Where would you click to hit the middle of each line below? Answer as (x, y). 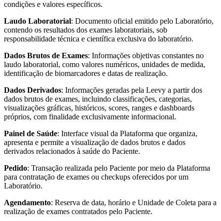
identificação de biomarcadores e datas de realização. (86, 73)
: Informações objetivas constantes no (146, 55)
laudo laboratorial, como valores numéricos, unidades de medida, (105, 64)
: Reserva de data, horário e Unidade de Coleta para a (134, 202)
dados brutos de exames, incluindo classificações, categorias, (98, 99)
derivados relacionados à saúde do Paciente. (72, 151)
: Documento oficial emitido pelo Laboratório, (142, 21)
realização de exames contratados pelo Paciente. (78, 211)
